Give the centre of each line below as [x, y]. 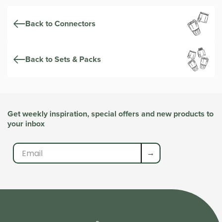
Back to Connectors [60, 23]
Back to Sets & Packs [63, 59]
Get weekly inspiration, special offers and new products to [111, 114]
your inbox [26, 124]
